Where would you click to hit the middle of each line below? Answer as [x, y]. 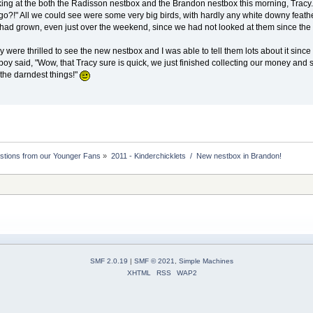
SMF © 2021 [154, 261]
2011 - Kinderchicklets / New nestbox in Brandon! [196, 155]
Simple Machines [206, 261]
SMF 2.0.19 [109, 261]
